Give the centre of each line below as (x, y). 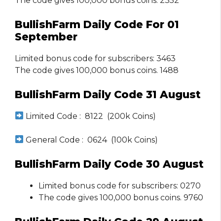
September (46, 37)
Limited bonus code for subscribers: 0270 (120, 185)
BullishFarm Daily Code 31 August (108, 94)
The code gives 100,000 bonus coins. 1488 (97, 70)
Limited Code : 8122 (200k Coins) (90, 116)
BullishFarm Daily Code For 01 (97, 24)
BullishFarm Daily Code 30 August (109, 164)
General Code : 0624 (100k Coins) (91, 140)
